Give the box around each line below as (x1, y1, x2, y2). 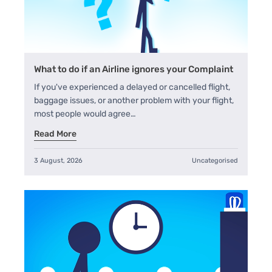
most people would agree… (34, 108, 136, 119)
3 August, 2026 (34, 156, 83, 165)
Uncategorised (192, 156, 238, 165)
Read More (34, 128, 76, 139)
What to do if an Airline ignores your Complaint (34, 63, 233, 75)
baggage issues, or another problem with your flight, (34, 95, 234, 106)
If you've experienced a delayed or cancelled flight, (34, 81, 230, 92)
